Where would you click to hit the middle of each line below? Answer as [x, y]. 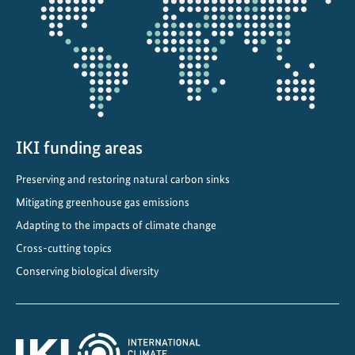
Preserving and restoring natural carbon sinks [123, 179]
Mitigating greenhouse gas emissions [103, 202]
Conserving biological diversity [87, 271]
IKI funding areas [79, 147]
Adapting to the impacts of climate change [116, 225]
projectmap [49, 13]
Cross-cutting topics [64, 248]
